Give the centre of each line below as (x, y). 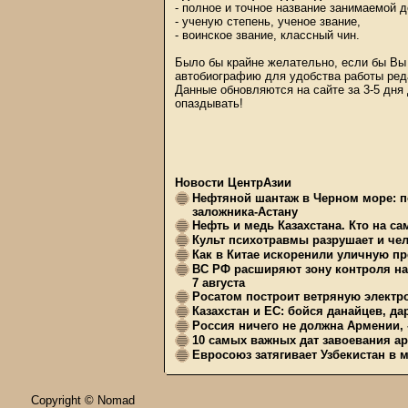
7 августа (219, 283)
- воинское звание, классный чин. (267, 35)
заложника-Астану (245, 212)
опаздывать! (209, 103)
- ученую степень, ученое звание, (268, 21)
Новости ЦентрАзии (233, 183)
